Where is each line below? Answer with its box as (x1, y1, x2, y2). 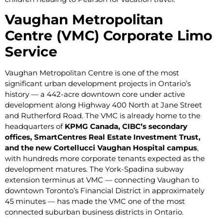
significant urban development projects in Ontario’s (5, 79, 191, 89)
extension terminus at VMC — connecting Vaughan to (5, 175, 199, 185)
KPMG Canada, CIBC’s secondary (65, 122, 187, 131)
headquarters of (5, 122, 65, 131)
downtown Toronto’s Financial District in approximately (5, 186, 204, 196)
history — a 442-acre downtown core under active (5, 90, 185, 99)
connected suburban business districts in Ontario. (5, 207, 183, 217)
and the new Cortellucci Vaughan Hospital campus (5, 143, 197, 153)
